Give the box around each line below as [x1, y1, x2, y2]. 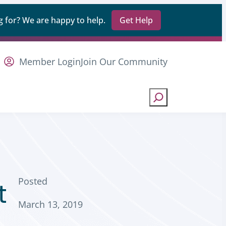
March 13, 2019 [18, 198, 83, 210]
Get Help [120, 15, 153, 26]
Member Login [19, 55, 81, 68]
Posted [18, 175, 47, 187]
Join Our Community [81, 55, 167, 68]
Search [149, 86, 178, 99]
